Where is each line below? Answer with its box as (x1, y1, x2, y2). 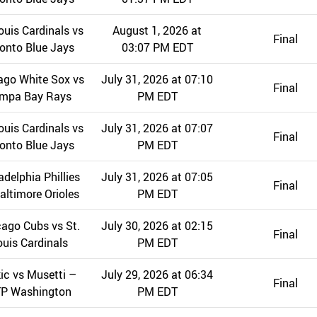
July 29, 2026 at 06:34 (101, 267, 214, 283)
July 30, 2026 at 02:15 (101, 218, 214, 234)
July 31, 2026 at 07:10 (101, 71, 214, 88)
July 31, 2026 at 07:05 (101, 169, 214, 185)
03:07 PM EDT (121, 40, 193, 56)
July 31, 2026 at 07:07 (101, 120, 214, 137)
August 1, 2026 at (113, 23, 202, 39)
